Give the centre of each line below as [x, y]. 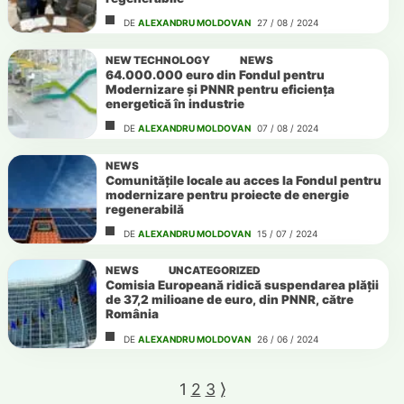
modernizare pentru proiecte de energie [227, 194]
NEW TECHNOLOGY [157, 60]
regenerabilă [144, 209]
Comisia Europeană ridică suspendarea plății [242, 285]
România [132, 314]
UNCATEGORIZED [215, 271]
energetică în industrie [174, 103]
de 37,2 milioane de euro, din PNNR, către [229, 300]
